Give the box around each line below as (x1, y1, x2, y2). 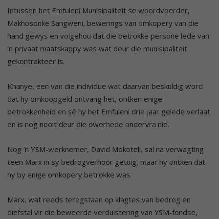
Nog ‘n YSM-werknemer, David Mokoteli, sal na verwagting (7, 144, 204, 154)
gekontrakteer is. (7, 56, 65, 66)
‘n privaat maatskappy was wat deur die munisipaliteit (7, 43, 187, 53)
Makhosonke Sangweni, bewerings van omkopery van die (7, 18, 198, 28)
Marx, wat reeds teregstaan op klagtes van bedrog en (7, 194, 191, 204)
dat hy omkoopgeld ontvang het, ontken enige (7, 93, 162, 104)
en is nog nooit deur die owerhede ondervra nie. (7, 119, 169, 129)
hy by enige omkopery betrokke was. (7, 169, 131, 179)
